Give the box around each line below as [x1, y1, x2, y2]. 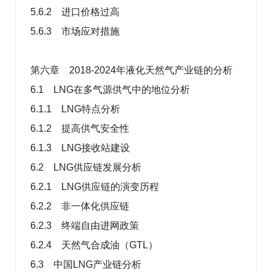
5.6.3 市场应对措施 [30, 25, 120, 36]
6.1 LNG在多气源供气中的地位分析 [30, 84, 190, 95]
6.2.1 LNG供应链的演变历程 [30, 181, 159, 192]
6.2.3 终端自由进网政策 [30, 220, 139, 231]
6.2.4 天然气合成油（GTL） [30, 239, 158, 250]
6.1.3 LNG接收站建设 [30, 142, 130, 153]
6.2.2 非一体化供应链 [30, 200, 129, 211]
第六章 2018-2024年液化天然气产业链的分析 [30, 64, 233, 75]
